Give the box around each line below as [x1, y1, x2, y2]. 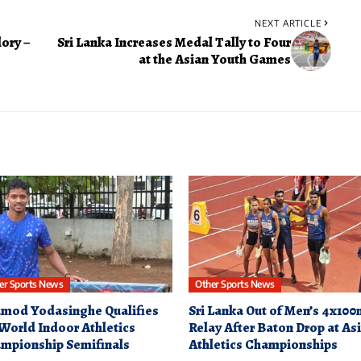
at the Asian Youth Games [138, 49, 291, 68]
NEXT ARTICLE [254, 17, 322, 28]
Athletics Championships [189, 335, 338, 355]
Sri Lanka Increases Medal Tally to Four [56, 32, 291, 52]
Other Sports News [195, 278, 275, 291]
